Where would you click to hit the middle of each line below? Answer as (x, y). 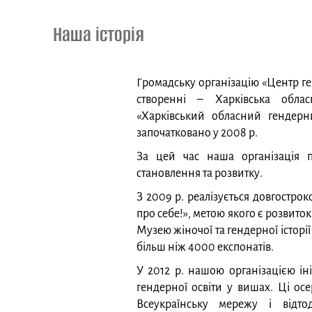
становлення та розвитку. (199, 173)
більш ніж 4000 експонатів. (205, 247)
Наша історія (99, 34)
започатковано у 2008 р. (197, 133)
